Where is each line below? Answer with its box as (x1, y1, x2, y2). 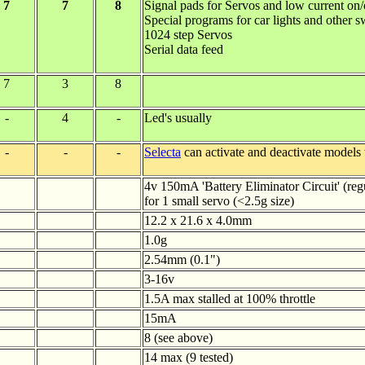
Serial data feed (144, 42, 223, 56)
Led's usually (144, 111, 212, 125)
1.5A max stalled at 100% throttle (144, 292, 315, 306)
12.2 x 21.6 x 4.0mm (144, 213, 252, 227)
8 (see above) (144, 331, 213, 345)
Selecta (144, 145, 181, 159)
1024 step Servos (144, 28, 232, 42)
